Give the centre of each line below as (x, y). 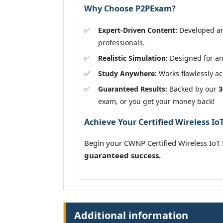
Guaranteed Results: (133, 89)
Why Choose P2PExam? (130, 9)
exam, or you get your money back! (156, 101)
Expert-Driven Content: (138, 30)
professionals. (121, 42)
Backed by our (193, 89)
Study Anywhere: (127, 73)
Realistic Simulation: (133, 58)
